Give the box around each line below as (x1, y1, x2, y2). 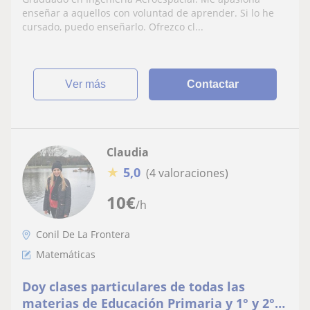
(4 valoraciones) (146, 165, 228, 181)
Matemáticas (36, 248, 95, 261)
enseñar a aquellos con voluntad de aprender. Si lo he (22, 6, 274, 19)
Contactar (187, 78, 239, 90)
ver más (73, 78, 107, 90)
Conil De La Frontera (36, 228, 130, 241)
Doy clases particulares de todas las (22, 278, 245, 295)
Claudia (107, 145, 149, 160)
